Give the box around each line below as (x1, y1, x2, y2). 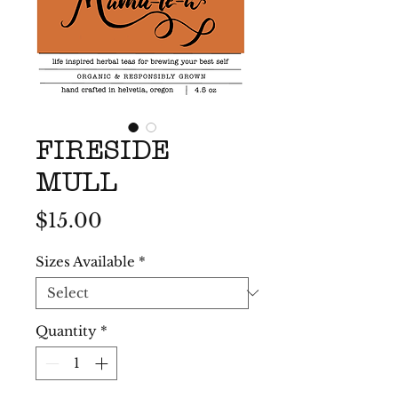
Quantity (36, 322, 97, 339)
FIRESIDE (36, 139, 170, 167)
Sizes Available (36, 252, 135, 270)
